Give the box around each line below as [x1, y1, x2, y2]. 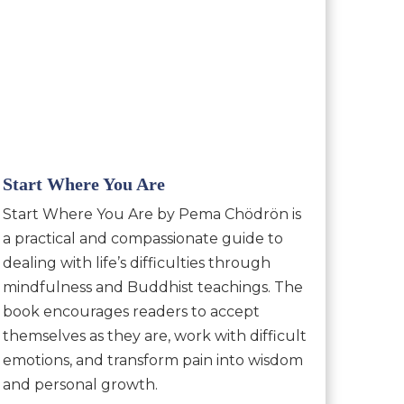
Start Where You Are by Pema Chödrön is [2, 206, 301, 224]
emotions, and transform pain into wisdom [2, 352, 303, 370]
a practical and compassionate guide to [2, 230, 283, 248]
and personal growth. [2, 376, 158, 394]
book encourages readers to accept [2, 303, 260, 321]
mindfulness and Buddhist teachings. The [2, 279, 303, 297]
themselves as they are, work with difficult [2, 327, 307, 345]
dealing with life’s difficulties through [2, 254, 271, 272]
